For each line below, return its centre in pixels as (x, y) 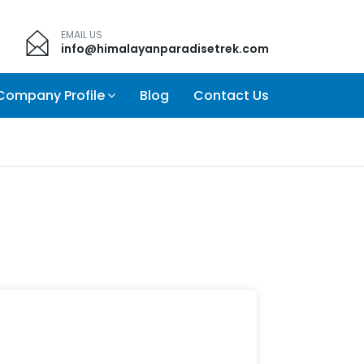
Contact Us (231, 95)
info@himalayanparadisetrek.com (165, 49)
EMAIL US (82, 35)
